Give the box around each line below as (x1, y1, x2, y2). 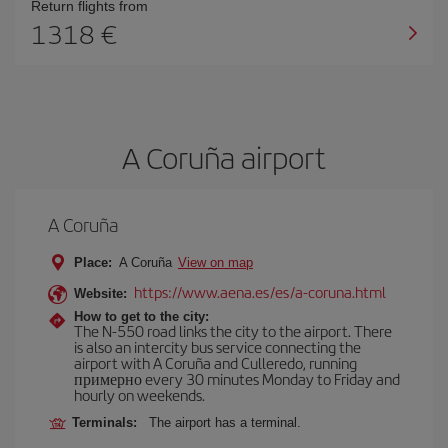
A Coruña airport (122, 136, 326, 178)
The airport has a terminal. (149, 415, 301, 430)
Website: (74, 286, 127, 301)
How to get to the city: (74, 309, 209, 324)
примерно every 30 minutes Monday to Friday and (74, 368, 400, 389)
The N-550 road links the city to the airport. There (74, 320, 392, 341)
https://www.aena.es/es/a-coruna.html (134, 281, 386, 302)
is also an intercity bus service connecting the (74, 336, 361, 357)
